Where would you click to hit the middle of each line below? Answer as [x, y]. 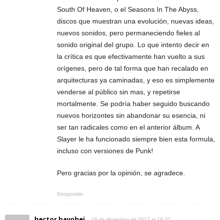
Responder [70, 194]
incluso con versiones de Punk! [105, 151]
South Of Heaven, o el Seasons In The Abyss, [128, 9]
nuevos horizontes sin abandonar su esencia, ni [131, 115]
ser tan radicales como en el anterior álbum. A [128, 127]
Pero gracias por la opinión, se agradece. [121, 173]
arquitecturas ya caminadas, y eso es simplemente [136, 80]
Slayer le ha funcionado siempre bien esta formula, [136, 139]
